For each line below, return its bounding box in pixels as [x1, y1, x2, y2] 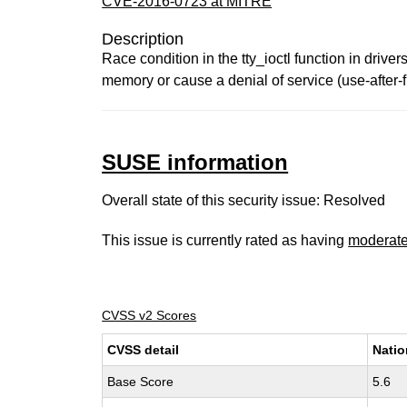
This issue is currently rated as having [102, 233, 349, 248]
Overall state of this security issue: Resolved [102, 193, 386, 208]
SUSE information [102, 150, 289, 174]
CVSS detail [107, 342, 180, 357]
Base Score [107, 374, 174, 389]
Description [102, 30, 184, 48]
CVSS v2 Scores [102, 308, 197, 323]
